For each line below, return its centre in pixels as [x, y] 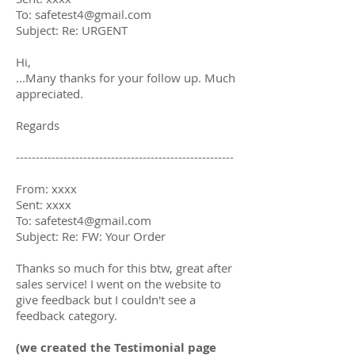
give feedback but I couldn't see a [106, 299]
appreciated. [50, 93]
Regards [38, 125]
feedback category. [68, 315]
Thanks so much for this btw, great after [124, 267]
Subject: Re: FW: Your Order [91, 236]
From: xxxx [46, 188]
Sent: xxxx [44, 204]
